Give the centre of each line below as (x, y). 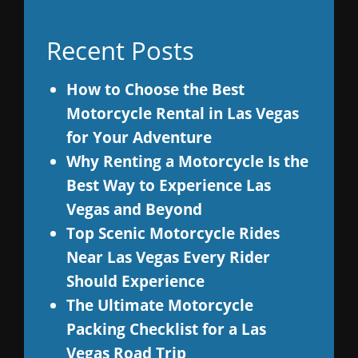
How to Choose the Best (155, 89)
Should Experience (135, 280)
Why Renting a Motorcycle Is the (187, 161)
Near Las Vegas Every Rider (168, 257)
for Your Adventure (139, 137)
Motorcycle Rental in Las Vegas (182, 113)
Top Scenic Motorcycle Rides (173, 233)
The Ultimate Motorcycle (159, 304)
